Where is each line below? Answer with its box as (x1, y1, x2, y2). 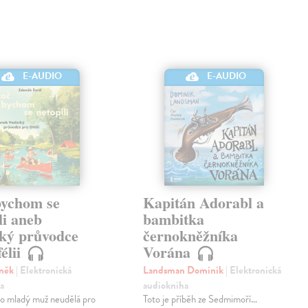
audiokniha (143, 277, 189, 293)
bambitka (143, 207, 205, 230)
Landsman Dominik (143, 262, 226, 278)
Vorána (143, 240, 195, 263)
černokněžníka (143, 223, 239, 247)
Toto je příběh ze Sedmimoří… (143, 291, 258, 307)
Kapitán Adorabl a (143, 190, 265, 214)
